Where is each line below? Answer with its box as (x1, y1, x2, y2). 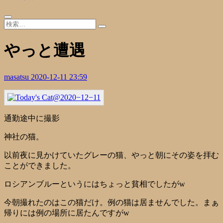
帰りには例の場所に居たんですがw (4, 208, 129, 217)
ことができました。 (4, 161, 76, 170)
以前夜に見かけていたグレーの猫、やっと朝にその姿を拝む (4, 150, 219, 159)
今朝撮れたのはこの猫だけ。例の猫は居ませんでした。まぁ (4, 198, 219, 207)
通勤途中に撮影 (4, 113, 60, 122)
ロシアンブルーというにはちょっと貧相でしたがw (4, 179, 185, 188)
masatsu (4, 72, 31, 81)
